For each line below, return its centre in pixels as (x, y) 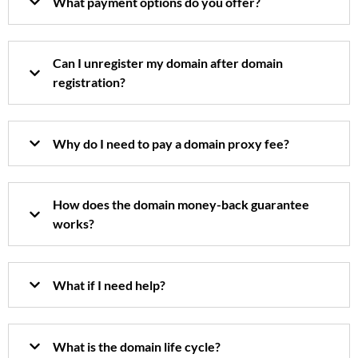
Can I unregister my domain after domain (168, 63)
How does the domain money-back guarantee (181, 205)
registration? (89, 82)
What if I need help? (109, 284)
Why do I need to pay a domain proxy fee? (171, 143)
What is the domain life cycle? (137, 346)
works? (74, 224)
